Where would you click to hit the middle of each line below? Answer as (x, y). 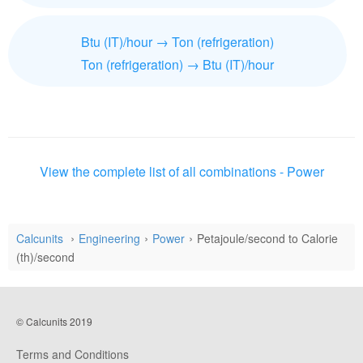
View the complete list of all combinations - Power (181, 171)
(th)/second (45, 257)
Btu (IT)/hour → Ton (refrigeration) (177, 42)
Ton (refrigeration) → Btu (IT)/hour (177, 64)
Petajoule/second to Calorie (267, 238)
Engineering (109, 238)
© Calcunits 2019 (54, 321)
